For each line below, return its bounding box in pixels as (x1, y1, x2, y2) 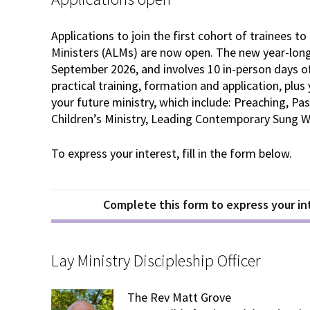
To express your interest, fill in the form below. (51, 145, 292, 162)
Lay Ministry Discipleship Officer (51, 250, 260, 272)
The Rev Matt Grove (127, 289, 231, 306)
